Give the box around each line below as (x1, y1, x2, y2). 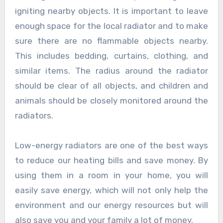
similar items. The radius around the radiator (14, 65, 209, 76)
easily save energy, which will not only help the (14, 185, 209, 195)
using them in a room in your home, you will (14, 170, 209, 180)
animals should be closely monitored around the (14, 95, 209, 106)
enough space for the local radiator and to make (14, 20, 209, 31)
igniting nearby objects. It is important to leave (14, 5, 209, 16)
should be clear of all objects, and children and (14, 80, 209, 91)
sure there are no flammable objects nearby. (14, 35, 209, 46)
